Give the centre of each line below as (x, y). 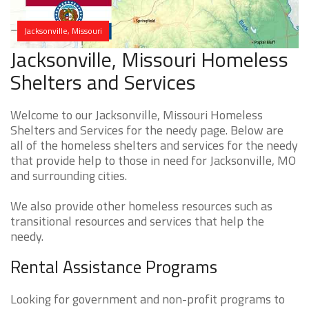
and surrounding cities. (69, 176)
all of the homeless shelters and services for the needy (154, 146)
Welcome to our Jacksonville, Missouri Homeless (137, 115)
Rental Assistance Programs (114, 267)
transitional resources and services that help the (137, 221)
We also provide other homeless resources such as (141, 206)
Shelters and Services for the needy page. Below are (147, 130)
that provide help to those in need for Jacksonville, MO (153, 161)
